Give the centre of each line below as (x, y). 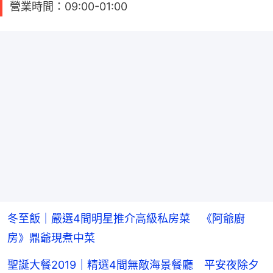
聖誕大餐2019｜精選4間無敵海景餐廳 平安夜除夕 (133, 264)
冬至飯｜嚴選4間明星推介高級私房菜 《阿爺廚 (126, 218)
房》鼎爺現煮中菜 (51, 238)
